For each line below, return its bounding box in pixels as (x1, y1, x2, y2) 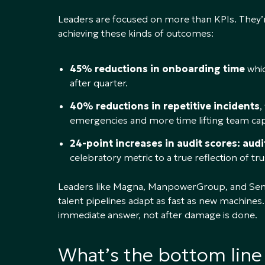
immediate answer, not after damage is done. (58, 208, 257, 221)
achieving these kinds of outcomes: (58, 27, 214, 39)
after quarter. (70, 76, 128, 89)
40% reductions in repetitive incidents (70, 99, 260, 112)
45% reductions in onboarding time (70, 62, 245, 75)
